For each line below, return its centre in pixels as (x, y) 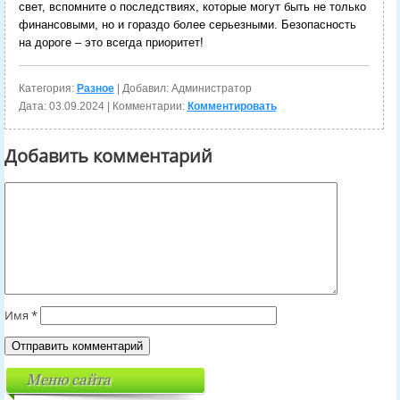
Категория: (47, 89)
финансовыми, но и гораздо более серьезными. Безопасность (187, 25)
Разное (95, 89)
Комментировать (232, 107)
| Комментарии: (146, 107)
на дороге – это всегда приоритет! (111, 43)
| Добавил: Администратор (183, 89)
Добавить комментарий (108, 156)
